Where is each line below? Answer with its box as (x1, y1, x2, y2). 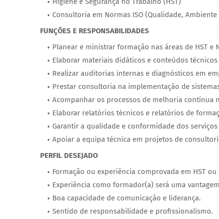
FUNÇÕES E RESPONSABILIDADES (40, 26, 149, 35)
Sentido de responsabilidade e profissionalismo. (52, 206, 213, 216)
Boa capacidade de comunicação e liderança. (52, 193, 201, 202)
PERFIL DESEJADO (40, 151, 98, 160)
